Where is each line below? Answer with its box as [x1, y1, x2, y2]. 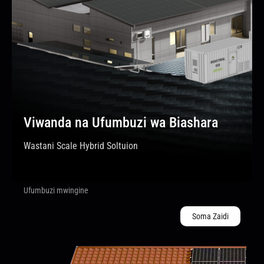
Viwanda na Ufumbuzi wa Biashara [24, 114, 218, 131]
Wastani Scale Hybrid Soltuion [24, 140, 138, 151]
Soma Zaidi [192, 212, 229, 221]
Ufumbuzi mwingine [24, 186, 88, 195]
